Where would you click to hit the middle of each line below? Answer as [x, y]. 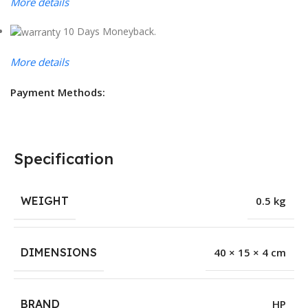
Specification [64, 159]
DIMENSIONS [59, 253]
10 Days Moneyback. [110, 31]
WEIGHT [45, 201]
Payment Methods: [58, 92]
